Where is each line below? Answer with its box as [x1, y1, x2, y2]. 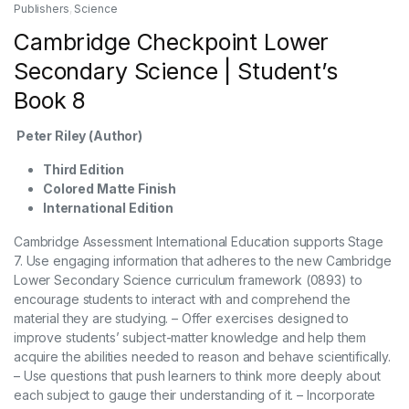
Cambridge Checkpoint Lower [14, 27, 330, 56]
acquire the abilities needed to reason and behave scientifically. [14, 348, 391, 364]
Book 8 [14, 86, 87, 114]
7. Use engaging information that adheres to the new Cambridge [14, 252, 392, 268]
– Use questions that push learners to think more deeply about [14, 367, 381, 383]
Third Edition [43, 161, 125, 177]
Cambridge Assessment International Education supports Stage [14, 233, 383, 249]
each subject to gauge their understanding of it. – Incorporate [14, 386, 376, 403]
